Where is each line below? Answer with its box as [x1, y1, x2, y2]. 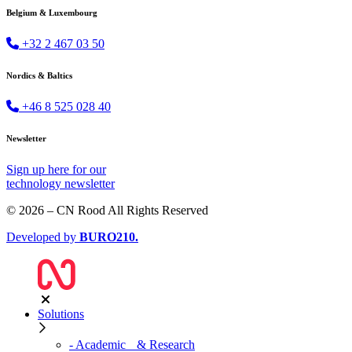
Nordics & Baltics [6, 71, 72, 81]
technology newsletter [6, 176, 115, 190]
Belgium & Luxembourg [6, 8, 97, 18]
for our [69, 162, 106, 176]
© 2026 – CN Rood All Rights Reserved [6, 203, 208, 217]
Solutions [38, 306, 84, 321]
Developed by [6, 229, 79, 244]
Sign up [6, 162, 48, 176]
